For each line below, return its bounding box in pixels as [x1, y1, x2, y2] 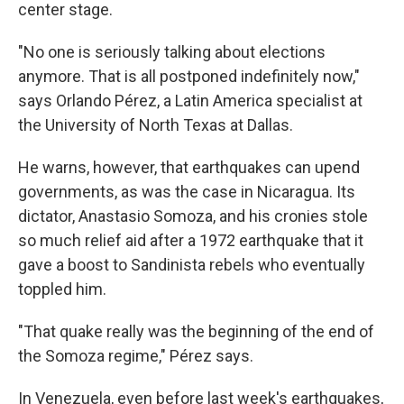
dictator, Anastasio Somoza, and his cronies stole [18, 207, 368, 225]
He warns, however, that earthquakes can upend [18, 158, 360, 177]
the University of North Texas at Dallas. [18, 115, 293, 134]
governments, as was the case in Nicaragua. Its [18, 182, 355, 201]
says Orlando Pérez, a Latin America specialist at [18, 91, 363, 110]
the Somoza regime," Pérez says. [18, 346, 253, 365]
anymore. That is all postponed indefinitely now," [18, 67, 360, 86]
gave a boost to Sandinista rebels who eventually [18, 255, 365, 274]
